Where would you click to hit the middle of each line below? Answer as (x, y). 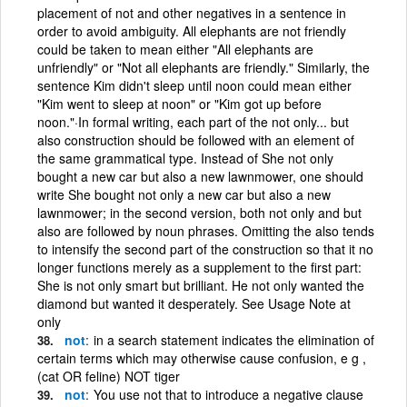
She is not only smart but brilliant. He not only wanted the (201, 285)
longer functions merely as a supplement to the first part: (199, 267)
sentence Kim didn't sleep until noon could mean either (194, 85)
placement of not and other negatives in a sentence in (192, 12)
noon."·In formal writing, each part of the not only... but (193, 121)
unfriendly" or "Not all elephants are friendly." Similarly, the (203, 67)
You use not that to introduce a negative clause (228, 394)
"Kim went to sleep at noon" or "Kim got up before (179, 103)
